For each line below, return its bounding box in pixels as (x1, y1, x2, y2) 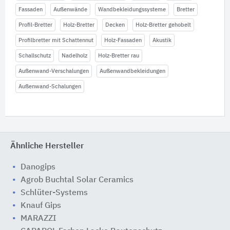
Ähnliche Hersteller (10, 142, 84, 151)
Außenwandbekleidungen (100, 68, 165, 74)
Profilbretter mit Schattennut (18, 37, 93, 44)
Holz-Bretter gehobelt (136, 22, 191, 28)
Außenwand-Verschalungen (18, 68, 89, 74)
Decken (105, 22, 125, 28)
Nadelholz (62, 53, 87, 59)
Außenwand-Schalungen (18, 84, 81, 90)
